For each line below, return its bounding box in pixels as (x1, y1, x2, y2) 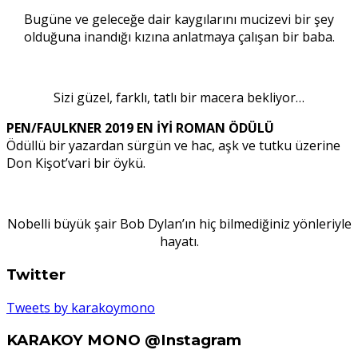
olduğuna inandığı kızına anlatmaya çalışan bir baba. (23, 28, 335, 46)
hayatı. (159, 233, 199, 251)
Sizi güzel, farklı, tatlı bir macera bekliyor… (54, 89, 304, 107)
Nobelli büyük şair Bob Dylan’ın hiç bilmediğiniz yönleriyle (6, 215, 352, 233)
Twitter (6, 265, 66, 284)
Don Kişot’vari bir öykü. (6, 154, 145, 173)
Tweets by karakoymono (6, 298, 155, 316)
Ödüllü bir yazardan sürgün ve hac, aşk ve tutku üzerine (6, 137, 340, 155)
